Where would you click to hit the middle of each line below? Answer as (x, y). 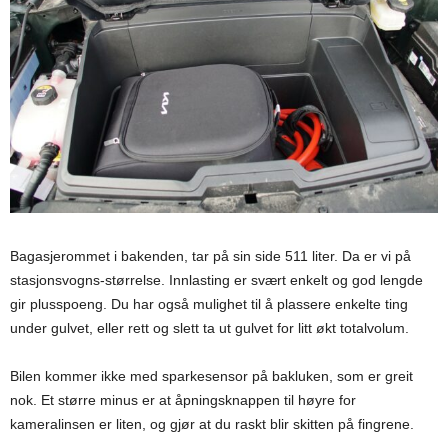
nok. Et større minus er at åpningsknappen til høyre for (183, 399)
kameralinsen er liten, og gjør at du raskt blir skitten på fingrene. (212, 423)
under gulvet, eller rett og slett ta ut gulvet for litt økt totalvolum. (209, 327)
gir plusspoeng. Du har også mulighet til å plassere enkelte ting (209, 303)
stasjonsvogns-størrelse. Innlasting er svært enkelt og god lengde (216, 279)
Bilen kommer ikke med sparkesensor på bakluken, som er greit (211, 375)
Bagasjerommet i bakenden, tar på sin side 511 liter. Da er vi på (210, 255)
